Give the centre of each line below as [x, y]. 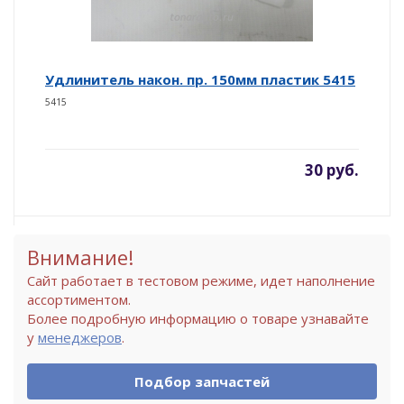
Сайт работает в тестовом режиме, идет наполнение [201, 280]
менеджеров [80, 337]
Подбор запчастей [202, 381]
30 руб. [332, 170]
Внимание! [80, 257]
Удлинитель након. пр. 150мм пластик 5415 [200, 79]
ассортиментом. [79, 299]
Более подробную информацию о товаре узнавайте [198, 318]
